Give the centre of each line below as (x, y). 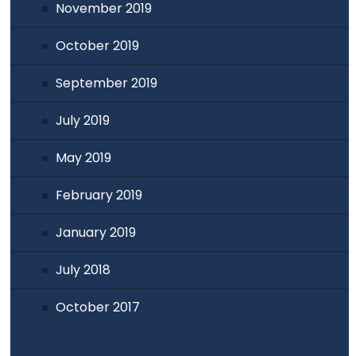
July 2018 (83, 269)
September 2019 (107, 83)
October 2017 (98, 307)
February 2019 (99, 195)
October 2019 (98, 45)
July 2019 (83, 120)
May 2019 (84, 157)
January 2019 (96, 232)
